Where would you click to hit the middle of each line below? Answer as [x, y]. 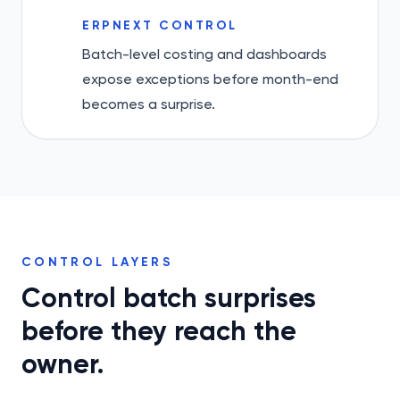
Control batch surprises [169, 298]
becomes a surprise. [149, 104]
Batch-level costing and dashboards [204, 54]
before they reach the [159, 331]
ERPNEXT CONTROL [160, 25]
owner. [62, 364]
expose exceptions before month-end [210, 79]
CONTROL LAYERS [98, 262]
